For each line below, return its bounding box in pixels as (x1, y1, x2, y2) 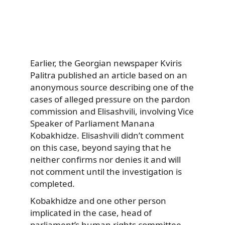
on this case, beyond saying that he (30, 142, 171, 154)
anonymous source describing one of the (30, 81, 194, 93)
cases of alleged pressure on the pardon (30, 93, 190, 105)
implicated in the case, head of (30, 207, 152, 219)
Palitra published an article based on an (30, 69, 187, 81)
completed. (30, 178, 75, 190)
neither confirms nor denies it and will (30, 154, 181, 166)
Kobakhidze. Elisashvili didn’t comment (30, 130, 184, 142)
